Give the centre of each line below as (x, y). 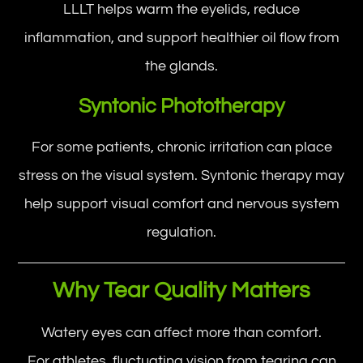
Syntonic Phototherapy (181, 106)
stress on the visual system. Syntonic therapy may (181, 175)
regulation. (181, 232)
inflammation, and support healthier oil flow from (181, 38)
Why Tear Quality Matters (181, 290)
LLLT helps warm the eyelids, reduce (181, 9)
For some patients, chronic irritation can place (181, 147)
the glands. (181, 66)
